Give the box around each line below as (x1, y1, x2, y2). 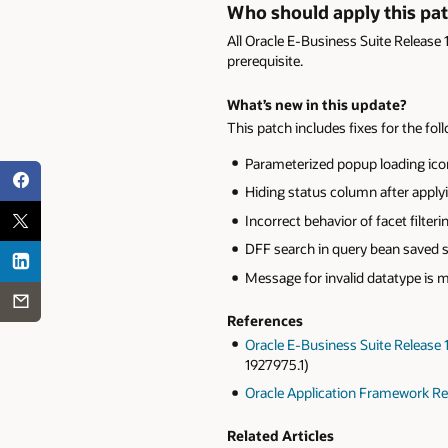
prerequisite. (227, 51, 303, 71)
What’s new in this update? (227, 94, 406, 114)
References (227, 311, 303, 331)
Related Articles (227, 426, 334, 446)
